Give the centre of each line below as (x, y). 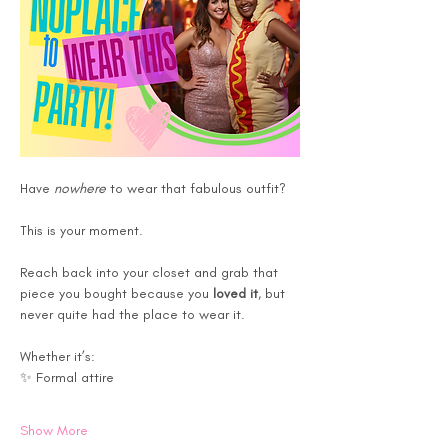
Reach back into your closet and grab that (151, 272)
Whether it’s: (57, 356)
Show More (54, 430)
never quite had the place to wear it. (134, 314)
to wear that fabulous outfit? (196, 188)
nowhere (80, 188)
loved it (235, 293)
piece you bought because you (116, 293)
